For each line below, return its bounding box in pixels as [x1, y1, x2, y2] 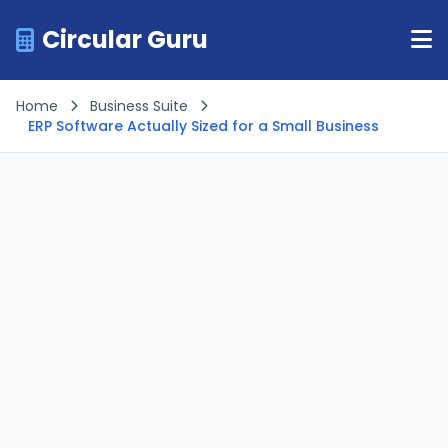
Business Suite [90, 96, 188, 116]
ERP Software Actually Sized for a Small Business [28, 116, 379, 136]
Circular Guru [42, 23, 208, 56]
